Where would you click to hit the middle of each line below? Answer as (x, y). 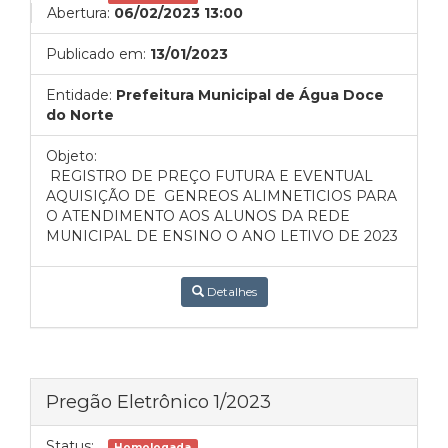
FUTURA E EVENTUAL (296, 176)
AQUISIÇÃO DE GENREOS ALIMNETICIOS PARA (221, 196)
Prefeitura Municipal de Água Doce (250, 95)
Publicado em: (96, 54)
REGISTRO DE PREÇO (128, 176)
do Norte (80, 115)
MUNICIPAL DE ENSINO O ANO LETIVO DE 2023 (222, 236)
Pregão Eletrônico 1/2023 (158, 401)
